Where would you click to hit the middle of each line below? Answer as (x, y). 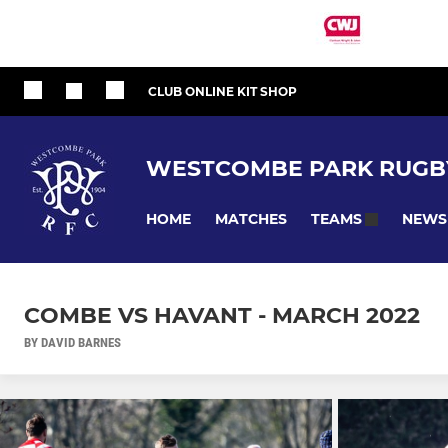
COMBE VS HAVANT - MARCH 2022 (222, 316)
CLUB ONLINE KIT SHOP (222, 91)
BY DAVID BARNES (72, 343)
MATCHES (251, 218)
